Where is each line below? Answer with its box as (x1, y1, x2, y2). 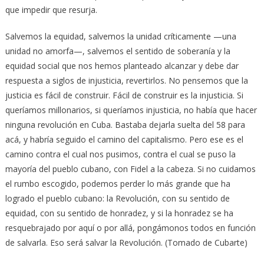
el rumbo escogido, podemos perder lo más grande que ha (5, 178, 230, 190)
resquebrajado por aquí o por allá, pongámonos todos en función (5, 222, 256, 234)
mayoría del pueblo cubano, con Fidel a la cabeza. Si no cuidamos (5, 163, 256, 175)
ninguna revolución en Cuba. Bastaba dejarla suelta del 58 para (5, 119, 245, 131)
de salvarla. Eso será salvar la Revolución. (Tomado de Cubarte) (5, 237, 247, 249)
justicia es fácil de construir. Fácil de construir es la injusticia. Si (5, 90, 243, 101)
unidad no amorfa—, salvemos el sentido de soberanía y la (5, 45, 230, 57)
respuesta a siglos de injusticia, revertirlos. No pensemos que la (5, 75, 248, 87)
